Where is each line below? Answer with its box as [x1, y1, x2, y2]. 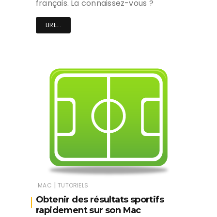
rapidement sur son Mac [36, 205, 141, 216]
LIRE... [46, 21, 62, 30]
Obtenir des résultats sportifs [36, 194, 164, 205]
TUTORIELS [58, 181, 88, 190]
